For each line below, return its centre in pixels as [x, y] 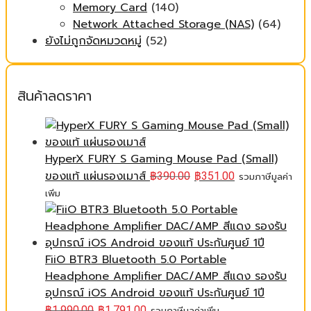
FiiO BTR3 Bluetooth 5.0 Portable [136, 260]
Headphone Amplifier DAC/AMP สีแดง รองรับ [166, 276]
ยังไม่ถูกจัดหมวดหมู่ [93, 41]
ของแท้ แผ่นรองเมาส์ [95, 176]
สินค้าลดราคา [54, 96]
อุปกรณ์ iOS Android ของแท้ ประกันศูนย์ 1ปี [155, 293]
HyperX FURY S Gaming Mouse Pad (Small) [161, 159]
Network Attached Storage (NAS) [163, 24]
